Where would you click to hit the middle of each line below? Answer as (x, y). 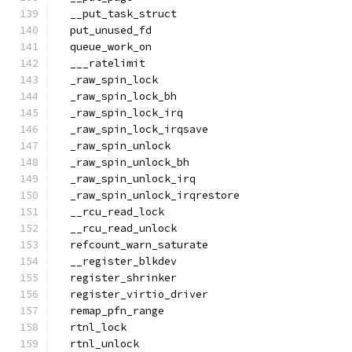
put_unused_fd (104, 30)
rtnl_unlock (98, 344)
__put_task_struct (117, 14)
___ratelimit (101, 63)
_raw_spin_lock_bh (117, 96)
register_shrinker (117, 278)
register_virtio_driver (133, 294)
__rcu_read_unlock (117, 228)
